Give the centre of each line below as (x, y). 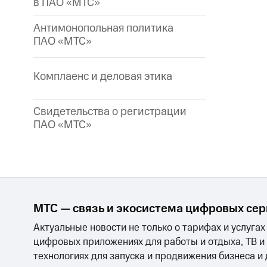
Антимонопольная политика (103, 29)
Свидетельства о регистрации (110, 112)
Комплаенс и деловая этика (103, 77)
